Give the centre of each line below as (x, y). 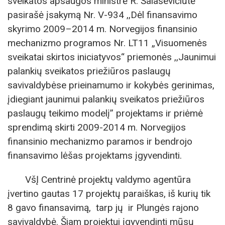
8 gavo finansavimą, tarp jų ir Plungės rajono (103, 207)
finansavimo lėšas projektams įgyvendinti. (95, 156)
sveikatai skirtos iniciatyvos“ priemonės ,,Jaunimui (112, 57)
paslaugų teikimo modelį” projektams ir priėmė (105, 114)
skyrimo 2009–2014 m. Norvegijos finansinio (102, 29)
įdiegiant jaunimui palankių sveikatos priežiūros (106, 99)
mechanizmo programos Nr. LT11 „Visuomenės (107, 43)
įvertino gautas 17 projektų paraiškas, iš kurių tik (109, 193)
